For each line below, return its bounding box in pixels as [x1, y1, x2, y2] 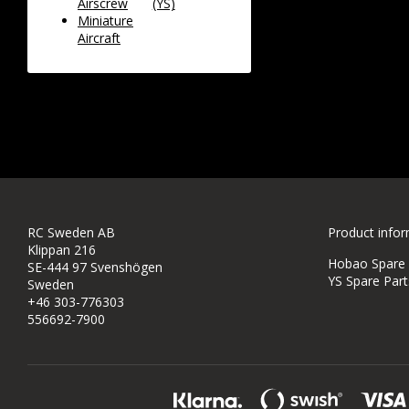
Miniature [78, 11, 133, 29]
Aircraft [78, 28, 121, 47]
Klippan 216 [27, 240, 96, 258]
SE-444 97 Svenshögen [27, 257, 163, 276]
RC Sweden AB [27, 223, 115, 241]
